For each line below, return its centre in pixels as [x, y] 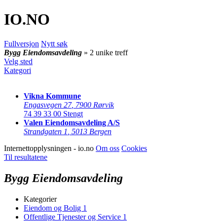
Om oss [108, 148]
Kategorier [40, 199]
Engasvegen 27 [48, 105]
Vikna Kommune [52, 96]
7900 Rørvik [95, 105]
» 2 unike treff [106, 52]
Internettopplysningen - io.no [50, 148]
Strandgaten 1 [46, 131]
